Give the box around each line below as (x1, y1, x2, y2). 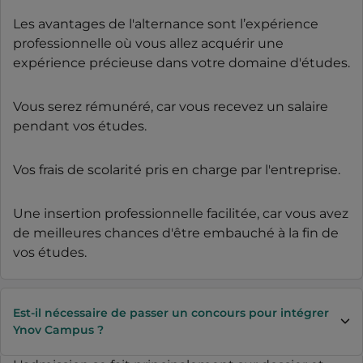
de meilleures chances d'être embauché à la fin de (13, 224, 339, 241)
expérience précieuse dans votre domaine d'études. (13, 54, 350, 70)
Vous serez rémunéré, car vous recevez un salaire (13, 98, 328, 114)
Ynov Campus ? (13, 322, 104, 337)
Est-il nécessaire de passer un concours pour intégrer (13, 305, 329, 320)
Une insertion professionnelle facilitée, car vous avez (13, 205, 348, 221)
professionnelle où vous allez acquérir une (13, 35, 284, 51)
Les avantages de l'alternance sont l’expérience (13, 15, 318, 32)
